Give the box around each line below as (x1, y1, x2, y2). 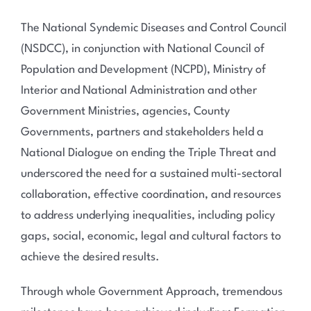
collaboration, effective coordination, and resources (20, 189, 281, 201)
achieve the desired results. (20, 251, 160, 263)
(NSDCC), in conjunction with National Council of (20, 43, 264, 55)
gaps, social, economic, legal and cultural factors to (20, 230, 281, 242)
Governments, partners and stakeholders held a (20, 126, 264, 138)
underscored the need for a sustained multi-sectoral (20, 168, 282, 180)
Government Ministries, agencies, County (20, 106, 230, 117)
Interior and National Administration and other (20, 85, 257, 96)
